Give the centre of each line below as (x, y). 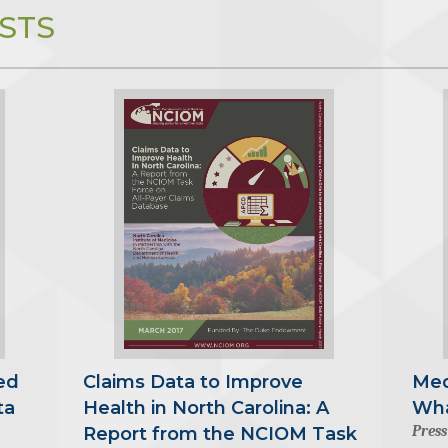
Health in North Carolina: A (205, 407)
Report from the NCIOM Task (219, 433)
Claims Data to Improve (192, 381)
